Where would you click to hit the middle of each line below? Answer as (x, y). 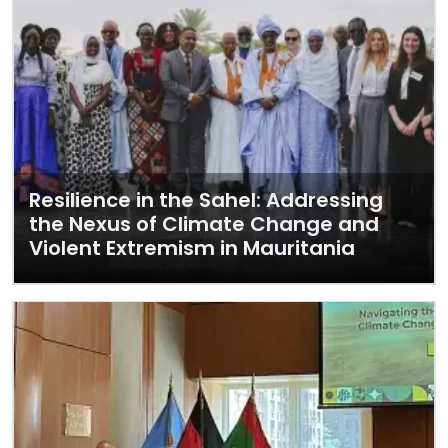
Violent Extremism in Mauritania (192, 248)
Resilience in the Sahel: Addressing (206, 200)
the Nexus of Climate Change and (204, 224)
